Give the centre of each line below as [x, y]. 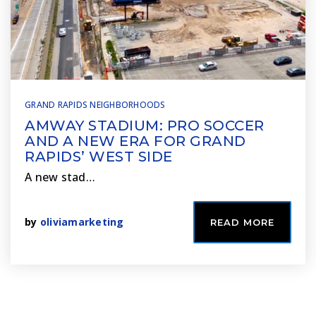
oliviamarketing [82, 222]
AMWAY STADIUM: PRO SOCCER [145, 126]
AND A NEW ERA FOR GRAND [135, 141]
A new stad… [60, 177]
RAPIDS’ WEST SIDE [99, 157]
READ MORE [242, 222]
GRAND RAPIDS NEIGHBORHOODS [95, 105]
